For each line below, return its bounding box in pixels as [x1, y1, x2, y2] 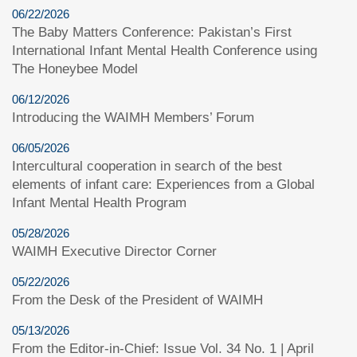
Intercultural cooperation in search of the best [12, 158, 282, 174]
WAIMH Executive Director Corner [12, 243, 217, 259]
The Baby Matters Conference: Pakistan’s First [12, 24, 292, 40]
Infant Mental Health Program [12, 194, 186, 210]
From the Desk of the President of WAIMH [12, 292, 263, 308]
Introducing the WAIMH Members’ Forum [12, 109, 254, 125]
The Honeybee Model [12, 61, 138, 76]
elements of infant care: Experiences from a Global [12, 176, 315, 192]
